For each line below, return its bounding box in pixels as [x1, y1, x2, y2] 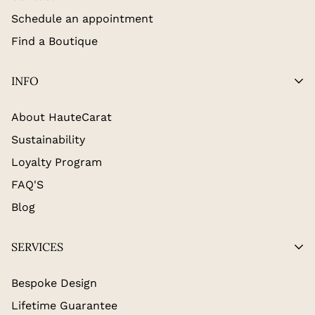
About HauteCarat [11, 110, 112, 124]
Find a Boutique [11, 34, 98, 48]
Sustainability [11, 132, 85, 146]
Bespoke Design [11, 276, 97, 290]
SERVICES [11, 239, 63, 254]
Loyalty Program [11, 155, 102, 169]
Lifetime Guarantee [11, 298, 117, 312]
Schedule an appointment [11, 11, 153, 25]
